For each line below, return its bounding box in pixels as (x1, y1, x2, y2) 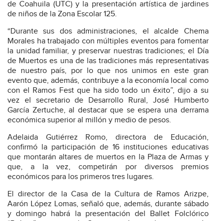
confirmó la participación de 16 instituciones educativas (7, 143, 209, 152)
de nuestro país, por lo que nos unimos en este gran (7, 66, 209, 76)
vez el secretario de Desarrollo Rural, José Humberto (7, 96, 209, 106)
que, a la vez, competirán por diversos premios (7, 162, 209, 172)
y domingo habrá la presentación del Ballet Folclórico (7, 209, 209, 219)
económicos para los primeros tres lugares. (7, 172, 154, 182)
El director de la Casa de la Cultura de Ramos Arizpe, (7, 189, 209, 199)
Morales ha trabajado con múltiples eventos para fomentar (7, 37, 209, 46)
